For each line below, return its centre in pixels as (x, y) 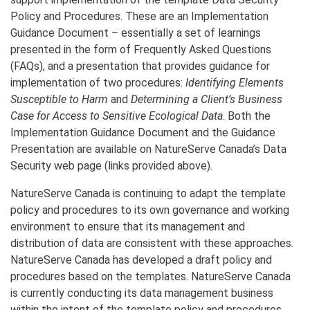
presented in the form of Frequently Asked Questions (141, 49)
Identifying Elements (235, 82)
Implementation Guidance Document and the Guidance (143, 132)
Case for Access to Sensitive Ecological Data (117, 116)
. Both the (247, 116)
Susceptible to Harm (59, 99)
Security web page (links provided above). (111, 165)
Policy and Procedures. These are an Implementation (139, 16)
